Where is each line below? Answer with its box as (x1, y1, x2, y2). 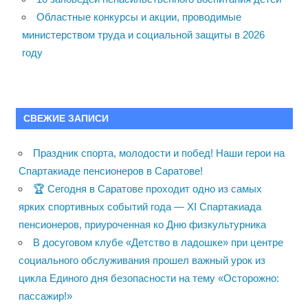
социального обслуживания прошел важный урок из (19, 254, 265, 267)
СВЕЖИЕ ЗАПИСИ (23, 112, 109, 124)
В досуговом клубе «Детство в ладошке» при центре (33, 236, 283, 249)
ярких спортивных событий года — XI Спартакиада (19, 201, 261, 213)
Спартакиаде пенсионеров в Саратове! (19, 165, 203, 177)
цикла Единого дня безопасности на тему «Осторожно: (19, 272, 279, 285)
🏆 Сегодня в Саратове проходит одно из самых (33, 183, 262, 195)
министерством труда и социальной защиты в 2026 (21, 28, 265, 41)
